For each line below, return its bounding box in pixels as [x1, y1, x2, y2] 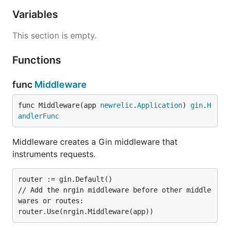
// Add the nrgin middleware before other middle [18, 186, 211, 194]
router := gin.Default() [18, 175, 112, 183]
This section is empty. [12, 30, 97, 41]
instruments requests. [12, 149, 95, 159]
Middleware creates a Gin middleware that [12, 137, 178, 147]
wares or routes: [18, 197, 84, 205]
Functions [12, 54, 64, 66]
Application [137, 101, 182, 109]
